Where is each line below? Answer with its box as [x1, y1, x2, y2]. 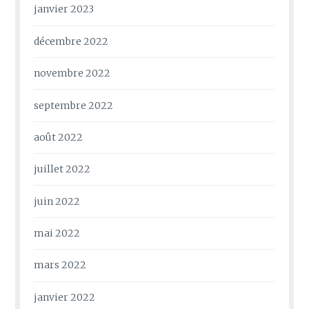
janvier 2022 [34, 290, 96, 303]
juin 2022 [34, 195, 81, 208]
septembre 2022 [34, 99, 114, 112]
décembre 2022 [34, 34, 109, 48]
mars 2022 [34, 259, 87, 272]
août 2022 [34, 130, 83, 143]
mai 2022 [34, 227, 81, 240]
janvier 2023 [34, 3, 94, 16]
